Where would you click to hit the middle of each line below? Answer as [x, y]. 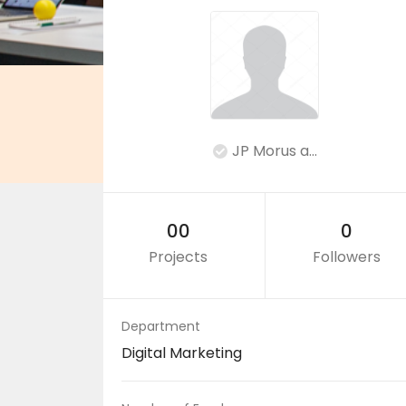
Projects [178, 257]
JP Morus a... [274, 151]
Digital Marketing [182, 353]
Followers [347, 257]
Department [161, 326]
